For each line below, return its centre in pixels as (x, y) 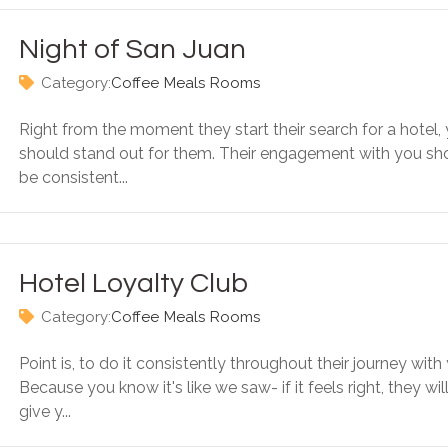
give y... (45, 411)
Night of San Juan (132, 49)
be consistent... (73, 177)
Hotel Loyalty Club (133, 283)
